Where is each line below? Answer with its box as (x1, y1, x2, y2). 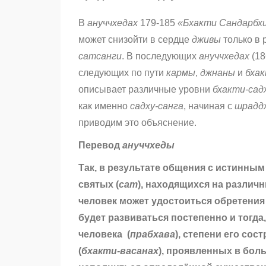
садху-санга (130, 101, 183, 112)
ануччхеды (122, 140, 175, 151)
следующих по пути (78, 68, 166, 78)
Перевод (78, 140, 122, 151)
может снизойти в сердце (78, 34, 192, 45)
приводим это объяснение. (78, 118, 199, 128)
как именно (78, 101, 130, 112)
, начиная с (183, 101, 235, 112)
